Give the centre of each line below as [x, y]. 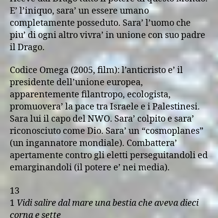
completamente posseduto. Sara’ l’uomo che [100, 23]
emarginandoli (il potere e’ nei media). [90, 168]
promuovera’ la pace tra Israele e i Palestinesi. [105, 107]
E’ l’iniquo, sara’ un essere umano [79, 11]
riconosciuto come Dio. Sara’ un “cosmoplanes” [107, 131]
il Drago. [27, 47]
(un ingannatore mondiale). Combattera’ [93, 143]
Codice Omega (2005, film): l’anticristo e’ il [96, 70]
